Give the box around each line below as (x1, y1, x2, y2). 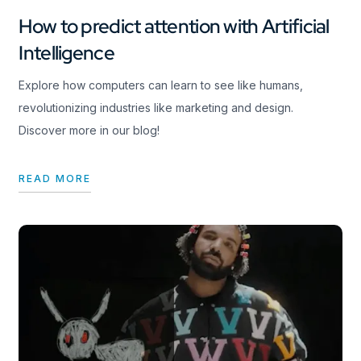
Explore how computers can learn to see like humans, (19, 78, 304, 93)
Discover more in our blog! (19, 123, 160, 138)
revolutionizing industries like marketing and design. (19, 101, 294, 115)
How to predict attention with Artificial (19, 14, 330, 39)
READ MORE (19, 172, 92, 185)
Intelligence (19, 40, 114, 66)
